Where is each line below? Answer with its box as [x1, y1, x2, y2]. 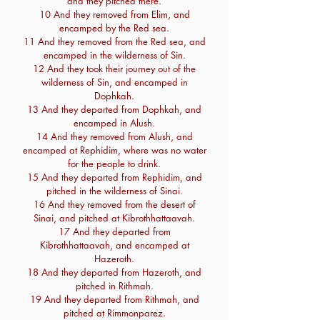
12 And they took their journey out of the [33, 62, 196, 75]
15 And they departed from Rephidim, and [26, 171, 202, 184]
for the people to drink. [68, 157, 161, 170]
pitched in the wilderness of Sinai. [46, 184, 183, 197]
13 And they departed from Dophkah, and [27, 103, 201, 116]
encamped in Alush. [74, 116, 155, 129]
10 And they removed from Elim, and [39, 8, 190, 21]
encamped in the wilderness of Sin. [43, 49, 186, 61]
